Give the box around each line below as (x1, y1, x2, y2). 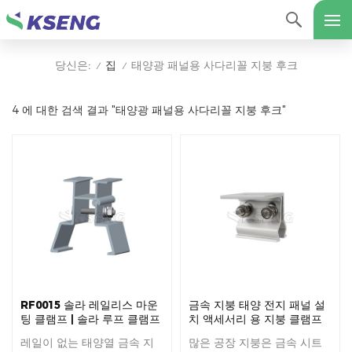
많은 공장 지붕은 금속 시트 (189, 335, 322, 350)
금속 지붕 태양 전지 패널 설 (189, 299, 325, 312)
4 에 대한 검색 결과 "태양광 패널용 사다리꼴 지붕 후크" (12, 103, 286, 118)
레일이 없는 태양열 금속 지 (20, 335, 154, 350)
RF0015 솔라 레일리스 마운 (20, 299, 158, 312)
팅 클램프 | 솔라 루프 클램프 (20, 313, 160, 326)
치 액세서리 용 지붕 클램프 (189, 313, 322, 326)
